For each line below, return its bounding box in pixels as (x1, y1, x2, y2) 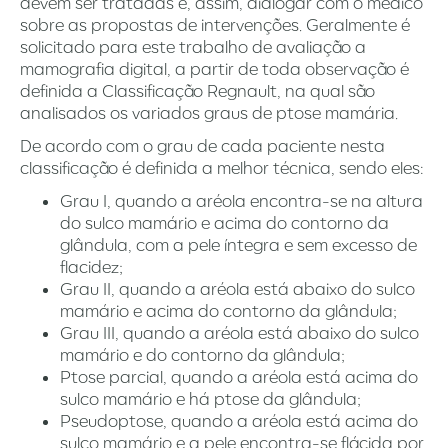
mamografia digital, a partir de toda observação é (20, 58, 409, 79)
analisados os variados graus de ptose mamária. (20, 102, 402, 123)
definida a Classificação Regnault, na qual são (20, 80, 375, 101)
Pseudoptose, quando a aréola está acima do (60, 410, 418, 431)
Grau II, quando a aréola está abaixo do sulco (60, 278, 415, 299)
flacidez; (60, 256, 127, 277)
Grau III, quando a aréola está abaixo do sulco (60, 322, 419, 343)
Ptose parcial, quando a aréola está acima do (60, 366, 418, 387)
